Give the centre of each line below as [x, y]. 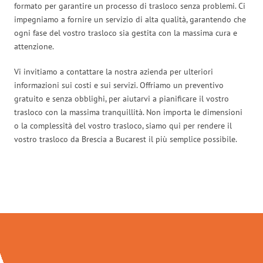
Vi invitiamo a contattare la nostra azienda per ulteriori [114, 71]
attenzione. [34, 46]
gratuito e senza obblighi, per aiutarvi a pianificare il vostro [122, 98]
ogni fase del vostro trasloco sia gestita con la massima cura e [126, 33]
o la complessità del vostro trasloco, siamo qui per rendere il [123, 125]
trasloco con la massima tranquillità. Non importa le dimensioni [128, 112]
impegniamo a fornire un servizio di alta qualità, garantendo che [130, 19]
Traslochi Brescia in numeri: [131, 188]
